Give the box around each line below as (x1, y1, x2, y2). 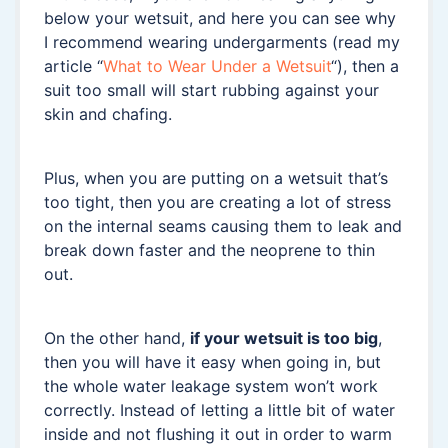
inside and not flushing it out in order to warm (44, 423, 392, 444)
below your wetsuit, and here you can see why (44, 7, 396, 28)
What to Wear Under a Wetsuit (103, 55, 331, 76)
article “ (44, 55, 103, 76)
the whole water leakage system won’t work (44, 375, 378, 396)
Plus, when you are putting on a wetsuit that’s (44, 167, 388, 188)
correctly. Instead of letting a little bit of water (44, 399, 395, 420)
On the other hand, (44, 327, 190, 348)
